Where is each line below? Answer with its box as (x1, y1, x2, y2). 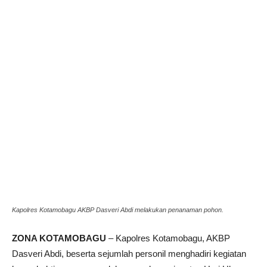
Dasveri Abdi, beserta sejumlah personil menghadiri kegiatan (12, 249, 246, 259)
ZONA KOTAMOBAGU (12, 233, 106, 244)
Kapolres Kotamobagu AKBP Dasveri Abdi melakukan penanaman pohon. (12, 206, 223, 214)
